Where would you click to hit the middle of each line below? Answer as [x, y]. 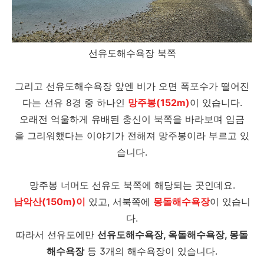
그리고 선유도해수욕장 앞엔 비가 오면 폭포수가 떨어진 [132, 86]
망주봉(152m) [159, 103]
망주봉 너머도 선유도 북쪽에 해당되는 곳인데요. [132, 185]
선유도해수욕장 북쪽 [132, 53]
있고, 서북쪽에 [119, 202]
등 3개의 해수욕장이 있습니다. [151, 251]
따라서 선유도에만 [57, 235]
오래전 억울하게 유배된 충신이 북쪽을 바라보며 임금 [132, 119]
